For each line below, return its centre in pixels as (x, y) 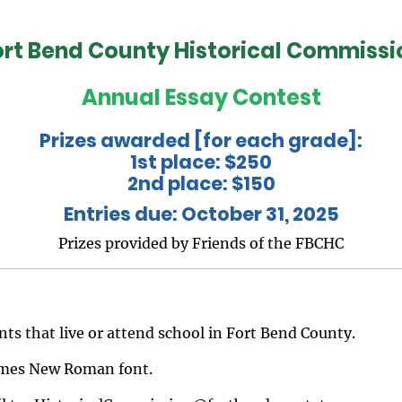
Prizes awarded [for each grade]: (201, 140)
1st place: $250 (201, 162)
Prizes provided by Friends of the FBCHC (201, 243)
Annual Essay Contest (201, 97)
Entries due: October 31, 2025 (201, 214)
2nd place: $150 (201, 183)
